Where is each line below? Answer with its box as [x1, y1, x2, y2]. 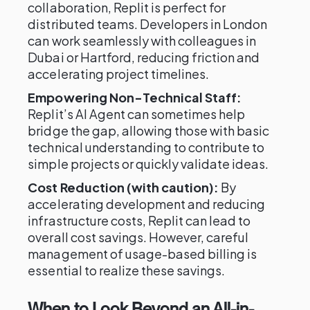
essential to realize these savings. [28, 262, 226, 278]
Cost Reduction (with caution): [28, 179, 219, 195]
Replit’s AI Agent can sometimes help [28, 106, 246, 122]
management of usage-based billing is [28, 246, 257, 262]
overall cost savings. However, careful [28, 229, 249, 245]
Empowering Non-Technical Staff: [28, 89, 242, 105]
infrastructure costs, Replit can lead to [28, 212, 251, 228]
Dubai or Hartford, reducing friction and [28, 49, 260, 65]
